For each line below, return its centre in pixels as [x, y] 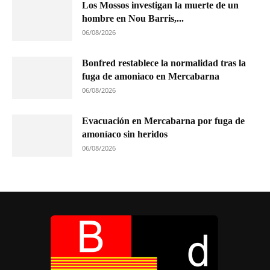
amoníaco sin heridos [125, 134]
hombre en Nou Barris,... [133, 18]
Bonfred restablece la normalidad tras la [164, 63]
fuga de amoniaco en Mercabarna [151, 76]
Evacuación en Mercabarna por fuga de [163, 121]
